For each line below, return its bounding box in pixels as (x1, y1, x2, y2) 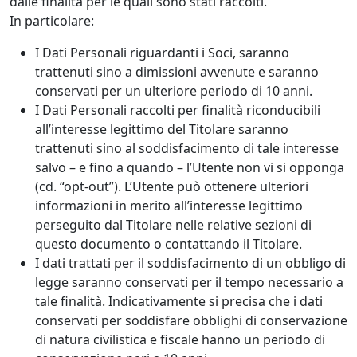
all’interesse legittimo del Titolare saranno (35, 120, 288, 139)
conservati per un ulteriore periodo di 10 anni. (35, 82, 312, 100)
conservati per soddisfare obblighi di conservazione (35, 312, 347, 330)
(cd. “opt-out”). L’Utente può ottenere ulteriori (35, 178, 308, 196)
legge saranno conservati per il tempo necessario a (35, 273, 343, 292)
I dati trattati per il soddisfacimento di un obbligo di (35, 254, 346, 273)
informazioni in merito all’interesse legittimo (35, 197, 303, 215)
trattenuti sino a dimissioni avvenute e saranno (35, 63, 319, 81)
